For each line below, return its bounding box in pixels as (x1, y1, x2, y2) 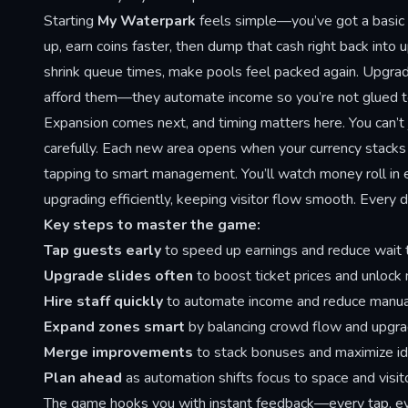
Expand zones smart (44, 317, 185, 338)
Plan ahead (44, 368, 122, 389)
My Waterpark (97, 11, 196, 32)
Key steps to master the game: (44, 215, 260, 236)
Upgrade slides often (44, 266, 193, 287)
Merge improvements (44, 342, 193, 363)
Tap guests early (44, 240, 161, 261)
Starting (44, 11, 97, 32)
